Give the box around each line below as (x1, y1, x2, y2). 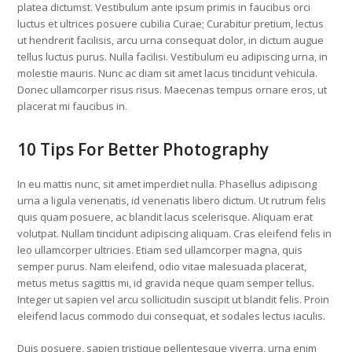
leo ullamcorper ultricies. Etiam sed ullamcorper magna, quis (17, 243, 303, 258)
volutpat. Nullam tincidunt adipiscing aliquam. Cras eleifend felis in (17, 226, 332, 241)
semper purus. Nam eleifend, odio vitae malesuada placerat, (17, 259, 307, 274)
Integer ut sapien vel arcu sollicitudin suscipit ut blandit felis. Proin (17, 292, 330, 307)
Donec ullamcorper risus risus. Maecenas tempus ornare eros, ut (17, 82, 328, 97)
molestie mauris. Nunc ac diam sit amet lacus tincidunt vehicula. (17, 66, 318, 81)
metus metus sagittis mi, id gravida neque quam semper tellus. (17, 276, 315, 291)
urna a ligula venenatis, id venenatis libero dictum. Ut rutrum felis (17, 193, 327, 208)
